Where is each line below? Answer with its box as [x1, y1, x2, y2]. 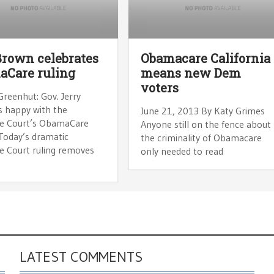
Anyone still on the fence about [141, 117, 272, 130]
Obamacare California [141, 50, 271, 66]
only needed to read [141, 144, 224, 157]
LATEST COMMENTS [20, 247, 143, 265]
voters [141, 79, 179, 95]
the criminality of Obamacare [141, 131, 262, 144]
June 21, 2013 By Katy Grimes [141, 104, 265, 117]
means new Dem [141, 64, 242, 81]
